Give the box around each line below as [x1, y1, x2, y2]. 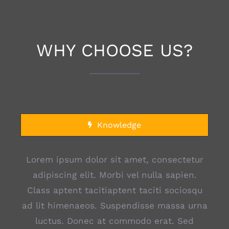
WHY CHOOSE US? [36, 39, 193, 60]
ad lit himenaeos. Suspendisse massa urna [21, 200, 208, 211]
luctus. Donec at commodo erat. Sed [35, 215, 194, 226]
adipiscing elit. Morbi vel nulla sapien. [32, 169, 197, 180]
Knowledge [97, 120, 141, 130]
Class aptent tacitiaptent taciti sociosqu [27, 185, 202, 195]
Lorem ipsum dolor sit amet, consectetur [26, 154, 203, 165]
